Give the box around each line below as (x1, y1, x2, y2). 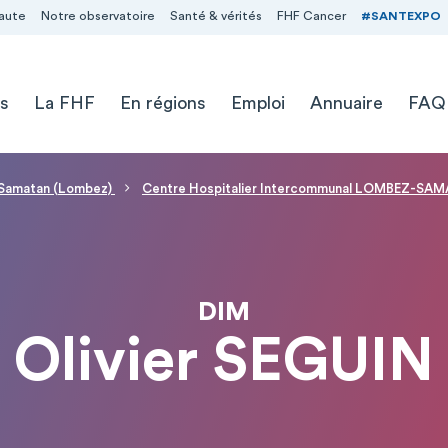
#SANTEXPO (360, 10, 441, 22)
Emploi (230, 93, 285, 112)
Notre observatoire (40, 10, 155, 22)
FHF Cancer (276, 10, 346, 22)
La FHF (33, 93, 95, 112)
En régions (119, 93, 206, 112)
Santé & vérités (169, 10, 262, 22)
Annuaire (309, 93, 383, 112)
